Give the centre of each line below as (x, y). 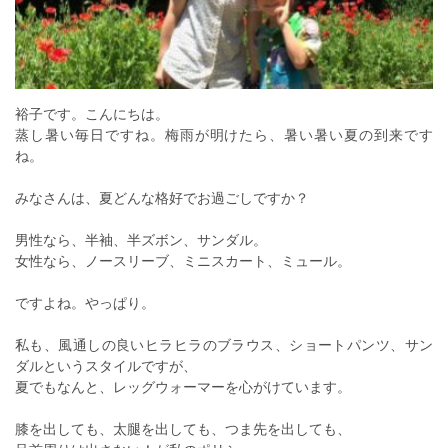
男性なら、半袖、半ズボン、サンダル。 (141, 240)
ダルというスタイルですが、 (106, 366)
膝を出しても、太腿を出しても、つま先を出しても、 (183, 429)
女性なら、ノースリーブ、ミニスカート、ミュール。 (183, 261)
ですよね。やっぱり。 (85, 303)
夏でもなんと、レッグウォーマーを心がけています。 (183, 387)
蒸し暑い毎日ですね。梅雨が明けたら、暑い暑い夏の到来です (224, 135)
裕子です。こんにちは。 (92, 114)
